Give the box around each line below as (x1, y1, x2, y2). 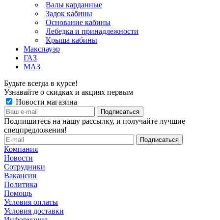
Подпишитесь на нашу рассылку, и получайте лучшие (4, 116, 185, 125)
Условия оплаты (4, 197, 58, 206)
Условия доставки (4, 206, 64, 215)
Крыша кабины (46, 35, 97, 44)
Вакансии (4, 171, 37, 180)
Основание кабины (46, 18, 110, 27)
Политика (4, 180, 37, 189)
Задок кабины (46, 9, 92, 18)
